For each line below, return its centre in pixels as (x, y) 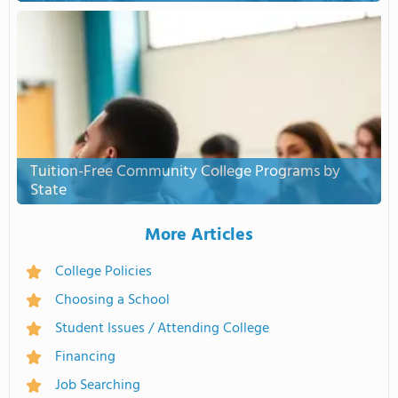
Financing (85, 357)
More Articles (199, 235)
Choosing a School (112, 300)
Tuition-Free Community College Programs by (185, 172)
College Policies (103, 272)
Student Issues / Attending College (162, 329)
